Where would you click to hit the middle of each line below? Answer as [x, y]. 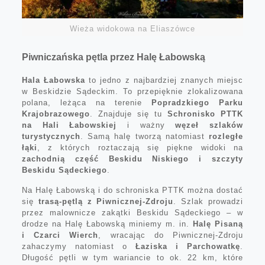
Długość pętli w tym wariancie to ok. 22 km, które [132, 257]
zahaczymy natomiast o [79, 246]
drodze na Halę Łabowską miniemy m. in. [107, 224]
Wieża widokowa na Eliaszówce [132, 28]
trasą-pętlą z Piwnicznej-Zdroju [106, 201]
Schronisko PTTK [206, 114]
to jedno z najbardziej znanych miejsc [164, 80]
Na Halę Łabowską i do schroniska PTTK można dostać [132, 190]
